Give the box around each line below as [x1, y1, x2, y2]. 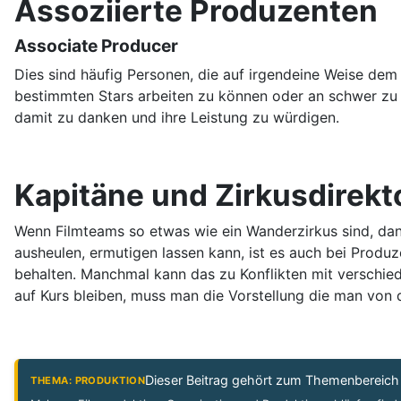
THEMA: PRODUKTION [30, 373, 146, 387]
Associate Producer [14, 34, 178, 56]
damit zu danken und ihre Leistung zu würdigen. [14, 107, 339, 126]
